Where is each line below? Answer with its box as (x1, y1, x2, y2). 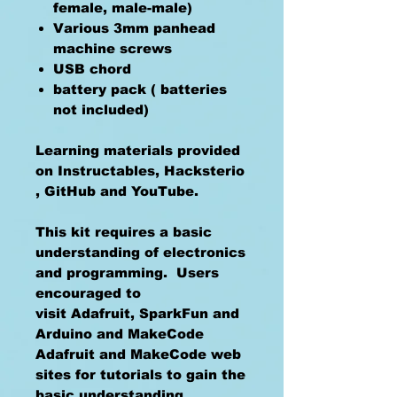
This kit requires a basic (35, 224, 212, 239)
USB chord (53, 61, 131, 76)
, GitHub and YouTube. (35, 183, 198, 198)
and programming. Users (35, 265, 219, 280)
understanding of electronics (35, 245, 245, 260)
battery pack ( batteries (53, 82, 227, 97)
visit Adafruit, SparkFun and (35, 306, 244, 321)
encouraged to (35, 285, 141, 300)
